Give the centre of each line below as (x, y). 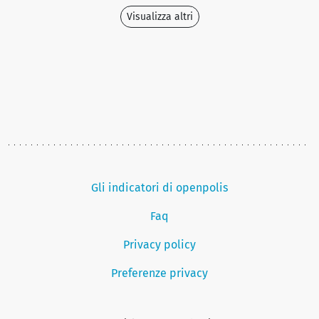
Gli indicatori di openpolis (159, 188)
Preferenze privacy (159, 273)
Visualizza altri (159, 17)
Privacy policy (159, 245)
